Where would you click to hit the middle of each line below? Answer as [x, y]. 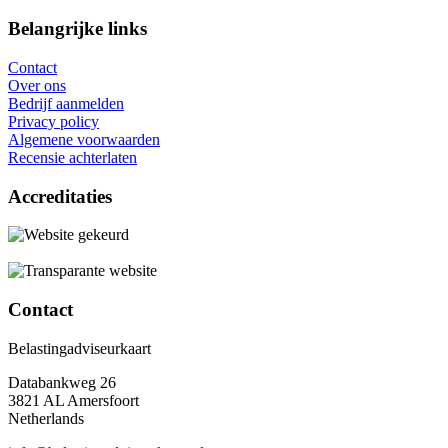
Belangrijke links [77, 29]
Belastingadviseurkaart [79, 348]
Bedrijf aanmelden [66, 103]
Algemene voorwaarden [84, 139]
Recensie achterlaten [72, 157]
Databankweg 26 [62, 382]
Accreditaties [60, 196]
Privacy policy [53, 121]
